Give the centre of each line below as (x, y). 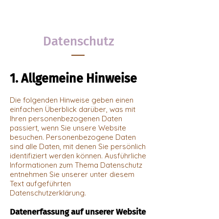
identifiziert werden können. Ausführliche (78, 155)
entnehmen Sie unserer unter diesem (72, 174)
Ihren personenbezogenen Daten (66, 118)
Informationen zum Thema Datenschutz (76, 165)
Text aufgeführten (40, 183)
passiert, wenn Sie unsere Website (68, 128)
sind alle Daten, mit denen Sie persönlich (78, 146)
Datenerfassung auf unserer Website (78, 212)
